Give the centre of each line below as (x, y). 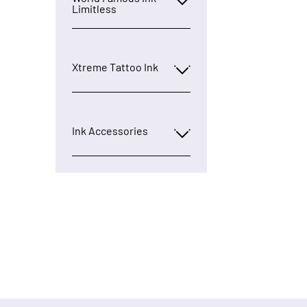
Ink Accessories (110, 131)
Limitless (94, 9)
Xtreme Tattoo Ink (115, 67)
